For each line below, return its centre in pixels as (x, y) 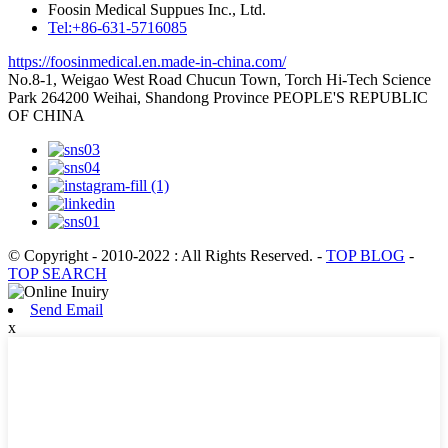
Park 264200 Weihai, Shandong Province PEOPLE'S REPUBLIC (218, 97)
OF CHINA (46, 115)
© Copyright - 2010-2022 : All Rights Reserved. (162, 255)
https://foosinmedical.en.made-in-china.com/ (147, 61)
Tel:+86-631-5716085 (117, 27)
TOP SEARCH (57, 273)
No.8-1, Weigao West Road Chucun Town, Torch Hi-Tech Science (219, 79)
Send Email (66, 309)
